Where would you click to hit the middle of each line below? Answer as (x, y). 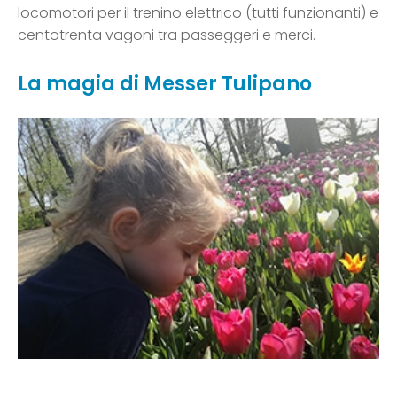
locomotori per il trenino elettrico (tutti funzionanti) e (198, 13)
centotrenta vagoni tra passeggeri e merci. (167, 35)
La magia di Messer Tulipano (165, 84)
